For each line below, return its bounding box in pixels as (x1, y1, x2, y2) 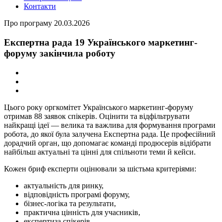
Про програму (4, 19, 52, 28)
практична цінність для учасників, (24, 208, 140, 217)
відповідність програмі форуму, (24, 190, 130, 199)
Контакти (24, 2, 56, 11)
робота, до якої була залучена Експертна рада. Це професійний (4, 129, 216, 138)
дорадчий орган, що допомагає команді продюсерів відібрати (4, 138, 211, 147)
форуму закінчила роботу (4, 48, 115, 58)
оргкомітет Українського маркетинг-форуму (45, 103, 193, 111)
